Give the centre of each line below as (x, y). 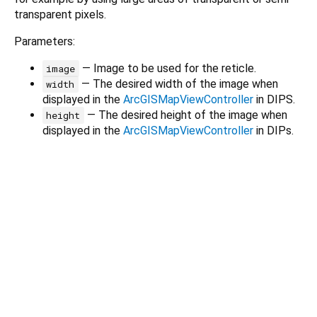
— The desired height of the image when (185, 115)
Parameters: (45, 42)
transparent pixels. (60, 15)
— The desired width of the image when (178, 84)
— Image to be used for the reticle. (167, 69)
